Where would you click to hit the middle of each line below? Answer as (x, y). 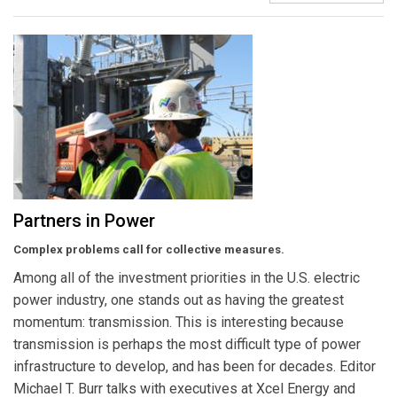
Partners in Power (84, 221)
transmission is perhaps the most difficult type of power (187, 345)
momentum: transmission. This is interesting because (179, 323)
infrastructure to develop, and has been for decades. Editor (195, 367)
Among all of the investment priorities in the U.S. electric (187, 278)
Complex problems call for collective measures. (149, 250)
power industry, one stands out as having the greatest (179, 300)
